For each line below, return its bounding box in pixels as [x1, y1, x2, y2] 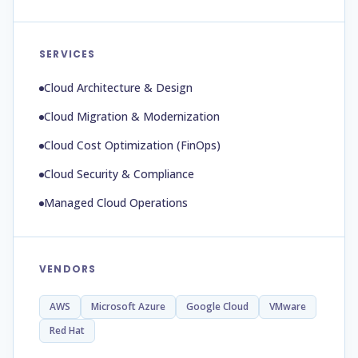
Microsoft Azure [91, 300, 165, 313]
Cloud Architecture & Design [44, 80, 193, 95]
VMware [269, 300, 306, 313]
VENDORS [39, 262, 97, 276]
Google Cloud [186, 300, 249, 313]
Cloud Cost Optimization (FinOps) [44, 137, 221, 153]
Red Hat [50, 324, 85, 337]
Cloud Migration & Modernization [44, 109, 220, 124]
